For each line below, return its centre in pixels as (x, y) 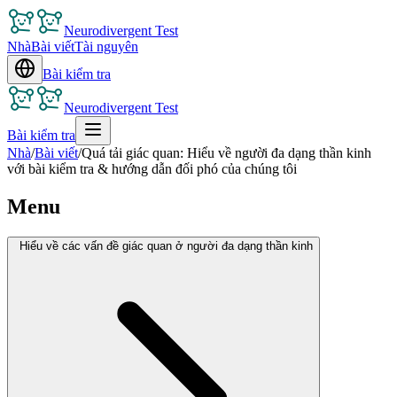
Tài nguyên (106, 47)
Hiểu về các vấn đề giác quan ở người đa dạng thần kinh (166, 245)
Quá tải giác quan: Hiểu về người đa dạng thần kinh (226, 153)
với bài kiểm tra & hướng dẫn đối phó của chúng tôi (152, 169)
